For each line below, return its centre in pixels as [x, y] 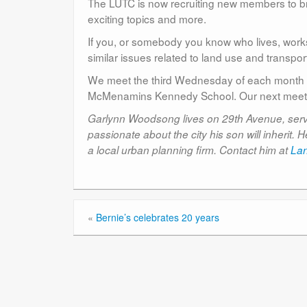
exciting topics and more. [147, 18]
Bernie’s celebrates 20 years [158, 217]
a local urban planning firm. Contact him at [189, 149]
